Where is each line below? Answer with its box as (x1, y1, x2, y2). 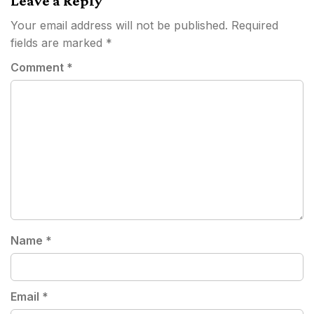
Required (231, 18, 278, 32)
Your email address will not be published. (11, 18, 228, 32)
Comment (11, 60, 67, 74)
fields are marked (11, 36, 106, 50)
